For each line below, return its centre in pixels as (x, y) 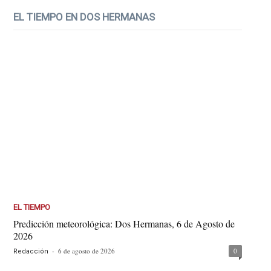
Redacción (31, 252)
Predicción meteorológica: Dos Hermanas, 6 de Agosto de (124, 224)
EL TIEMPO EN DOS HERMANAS (84, 17)
